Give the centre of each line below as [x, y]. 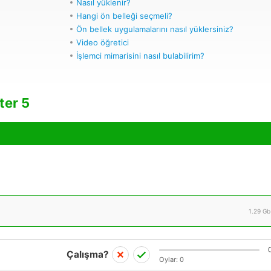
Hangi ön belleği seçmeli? [124, 16]
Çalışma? [88, 254]
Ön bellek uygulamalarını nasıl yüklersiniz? [155, 29]
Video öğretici [103, 42]
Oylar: [169, 260]
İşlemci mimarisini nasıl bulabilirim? [140, 56]
